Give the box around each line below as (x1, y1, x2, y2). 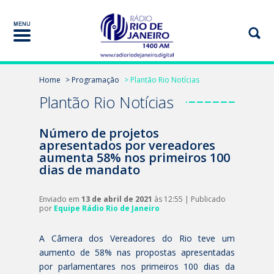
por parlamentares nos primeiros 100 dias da (39, 261, 235, 272)
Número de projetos (39, 125, 159, 141)
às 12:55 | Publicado (152, 194, 226, 204)
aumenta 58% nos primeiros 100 (39, 149, 230, 166)
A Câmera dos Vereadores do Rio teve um (39, 232, 235, 244)
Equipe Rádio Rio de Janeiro (54, 203, 160, 213)
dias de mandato (39, 161, 140, 178)
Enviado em (39, 194, 81, 204)
